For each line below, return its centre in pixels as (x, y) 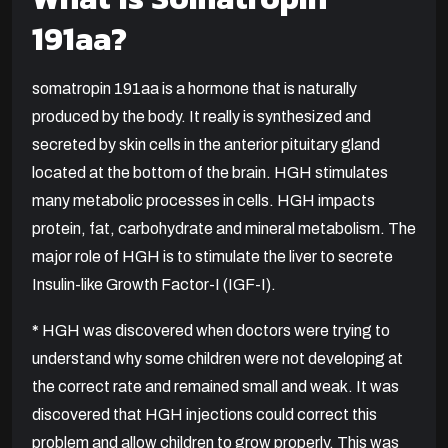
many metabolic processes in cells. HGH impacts (203, 201)
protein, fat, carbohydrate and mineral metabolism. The (224, 229)
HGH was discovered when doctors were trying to (216, 331)
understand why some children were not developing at (217, 359)
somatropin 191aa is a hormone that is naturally (194, 89)
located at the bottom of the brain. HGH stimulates (210, 173)
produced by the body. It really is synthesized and (201, 117)
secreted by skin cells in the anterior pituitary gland (206, 145)
